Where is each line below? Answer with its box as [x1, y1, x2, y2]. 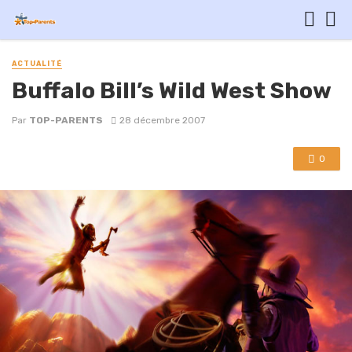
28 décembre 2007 [119, 115, 205, 126]
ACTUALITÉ [12, 60, 62, 68]
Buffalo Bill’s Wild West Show [12, 77, 332, 104]
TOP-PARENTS [29, 115, 103, 126]
